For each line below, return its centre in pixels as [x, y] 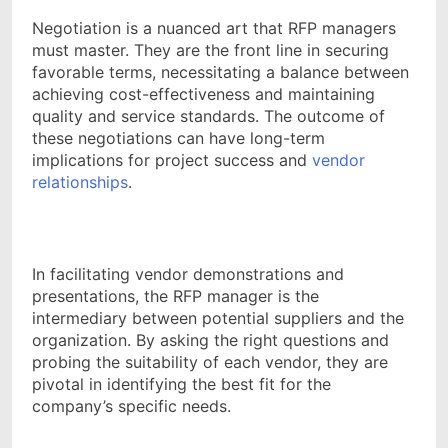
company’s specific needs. [131, 405]
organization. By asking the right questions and [210, 339]
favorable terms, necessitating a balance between [220, 71]
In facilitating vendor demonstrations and [188, 273]
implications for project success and [172, 159]
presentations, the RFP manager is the [175, 295]
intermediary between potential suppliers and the [218, 317]
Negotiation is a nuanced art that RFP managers [214, 27]
